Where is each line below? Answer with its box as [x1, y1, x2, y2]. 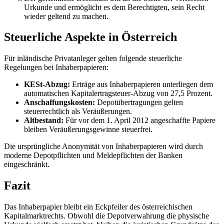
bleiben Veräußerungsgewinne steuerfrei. [24, 125, 152, 134]
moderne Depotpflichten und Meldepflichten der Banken [4, 151, 182, 160]
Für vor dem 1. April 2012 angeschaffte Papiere [63, 116, 215, 125]
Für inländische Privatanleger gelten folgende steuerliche [4, 54, 182, 63]
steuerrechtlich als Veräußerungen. [24, 107, 132, 116]
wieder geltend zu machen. [24, 11, 108, 20]
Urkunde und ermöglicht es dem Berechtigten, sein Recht [24, 2, 204, 11]
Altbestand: [24, 116, 63, 125]
